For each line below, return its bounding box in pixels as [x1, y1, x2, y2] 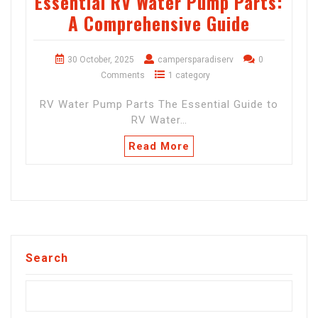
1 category [168, 70, 210, 81]
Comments [101, 70, 145, 81]
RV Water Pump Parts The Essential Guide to [40, 98, 278, 111]
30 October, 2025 [67, 55, 134, 65]
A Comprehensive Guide [68, 10, 250, 37]
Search [26, 251, 68, 265]
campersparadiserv [157, 55, 234, 65]
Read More [128, 140, 190, 153]
